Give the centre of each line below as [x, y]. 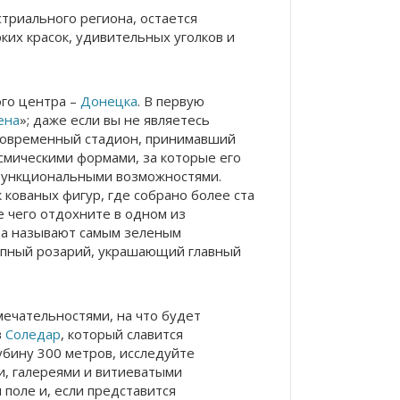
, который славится [122, 334]
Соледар [33, 334]
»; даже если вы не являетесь [115, 120]
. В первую [171, 101]
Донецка [109, 101]
